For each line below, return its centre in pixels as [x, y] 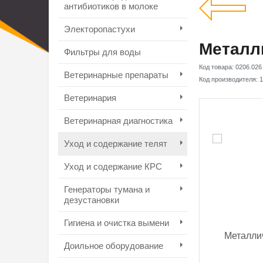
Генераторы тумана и [107, 189]
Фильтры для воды [102, 52]
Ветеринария [90, 98]
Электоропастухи [99, 29]
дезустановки [91, 200]
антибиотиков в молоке [111, 6]
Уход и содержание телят [115, 144]
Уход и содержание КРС [113, 166]
